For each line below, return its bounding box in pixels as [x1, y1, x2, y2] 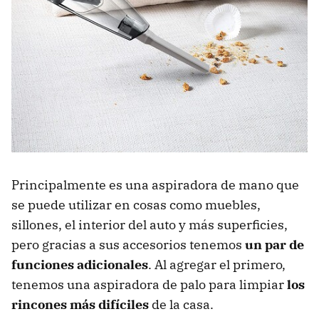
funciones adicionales [11, 256, 148, 273]
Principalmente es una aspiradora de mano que [11, 177, 299, 194]
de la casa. [149, 296, 214, 313]
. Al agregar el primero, [148, 256, 286, 273]
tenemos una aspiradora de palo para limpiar [11, 276, 287, 293]
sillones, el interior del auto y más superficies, [11, 216, 288, 234]
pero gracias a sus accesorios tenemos [11, 236, 245, 253]
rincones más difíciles [11, 296, 149, 313]
